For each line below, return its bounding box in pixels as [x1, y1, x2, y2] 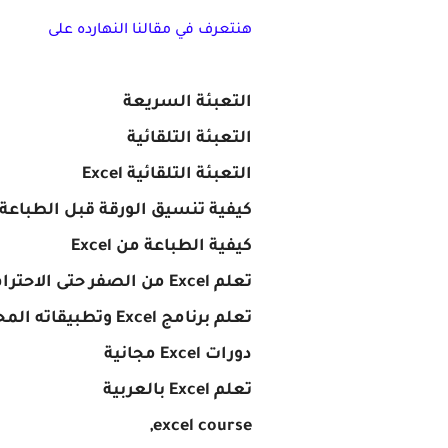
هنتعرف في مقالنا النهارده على [48, 23, 252, 39]
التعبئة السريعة [123, 94, 252, 112]
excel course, [153, 418, 252, 436]
